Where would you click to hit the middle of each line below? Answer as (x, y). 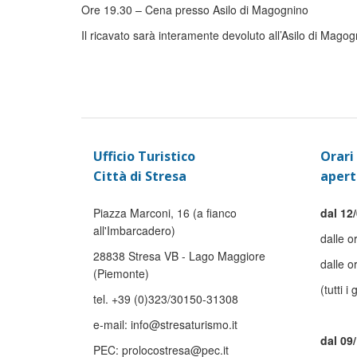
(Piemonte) (121, 273)
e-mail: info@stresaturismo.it (165, 324)
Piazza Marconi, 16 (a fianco (165, 213)
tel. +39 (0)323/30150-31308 (166, 299)
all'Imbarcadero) (134, 230)
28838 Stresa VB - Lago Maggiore (179, 256)
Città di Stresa (140, 176)
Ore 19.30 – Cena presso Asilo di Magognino (195, 10)
